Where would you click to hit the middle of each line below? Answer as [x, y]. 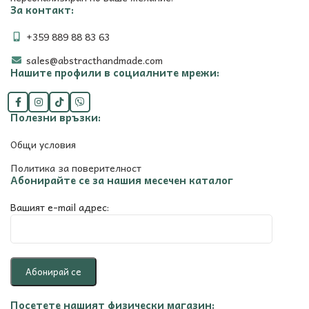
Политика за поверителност [76, 167]
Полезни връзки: [56, 117]
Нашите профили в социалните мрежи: [115, 72]
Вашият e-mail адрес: [60, 207]
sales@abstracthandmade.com [94, 60]
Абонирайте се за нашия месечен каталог [122, 180]
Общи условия [43, 144]
